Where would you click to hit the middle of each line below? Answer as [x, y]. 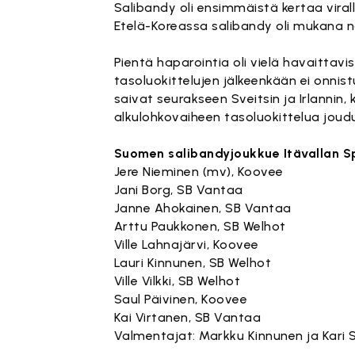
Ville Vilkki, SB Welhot [177, 281]
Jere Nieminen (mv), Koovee [198, 172]
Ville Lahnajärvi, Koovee [186, 244]
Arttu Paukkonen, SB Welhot [200, 226]
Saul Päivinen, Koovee [181, 299]
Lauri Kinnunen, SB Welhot [193, 263]
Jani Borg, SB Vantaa [178, 190]
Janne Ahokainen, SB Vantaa [202, 208]
